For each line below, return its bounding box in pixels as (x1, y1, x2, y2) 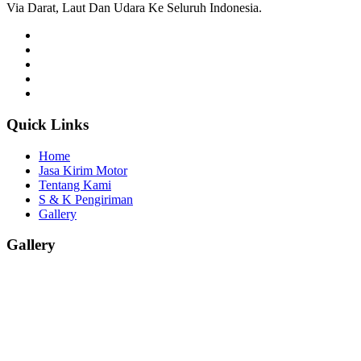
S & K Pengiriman (39, 192, 133, 206)
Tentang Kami (39, 177, 111, 192)
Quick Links (6, 115, 89, 133)
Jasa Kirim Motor (39, 163, 127, 177)
